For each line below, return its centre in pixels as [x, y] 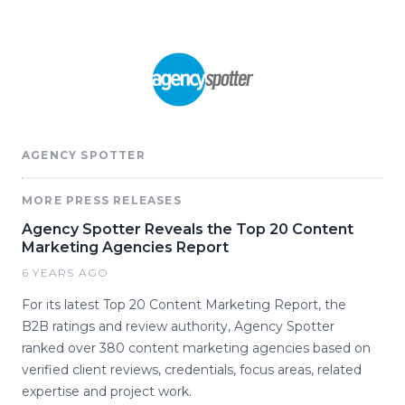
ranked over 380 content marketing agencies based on [196, 348]
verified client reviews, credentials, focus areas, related [192, 370]
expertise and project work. [107, 391]
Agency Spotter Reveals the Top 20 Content [188, 229]
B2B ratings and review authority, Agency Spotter [178, 326]
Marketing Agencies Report [125, 247]
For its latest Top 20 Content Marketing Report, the [184, 305]
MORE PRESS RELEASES [102, 200]
